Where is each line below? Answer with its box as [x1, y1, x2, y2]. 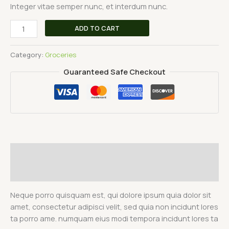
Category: [10, 50, 45, 59]
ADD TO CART [74, 23, 120, 33]
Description [10, 147, 53, 158]
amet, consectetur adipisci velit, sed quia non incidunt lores [10, 201, 218, 212]
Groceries [45, 50, 76, 59]
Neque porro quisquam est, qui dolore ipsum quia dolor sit [10, 189, 211, 200]
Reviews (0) [10, 166, 53, 177]
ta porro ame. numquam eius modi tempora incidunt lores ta [10, 213, 218, 223]
